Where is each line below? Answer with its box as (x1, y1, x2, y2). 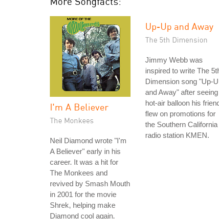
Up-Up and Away (145, 21, 214, 32)
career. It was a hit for (50, 158, 118, 166)
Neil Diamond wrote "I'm (50, 136, 127, 145)
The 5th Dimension (145, 35, 208, 44)
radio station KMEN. (145, 131, 209, 139)
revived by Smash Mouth (50, 179, 130, 188)
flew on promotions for (145, 109, 216, 118)
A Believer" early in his (50, 147, 121, 155)
